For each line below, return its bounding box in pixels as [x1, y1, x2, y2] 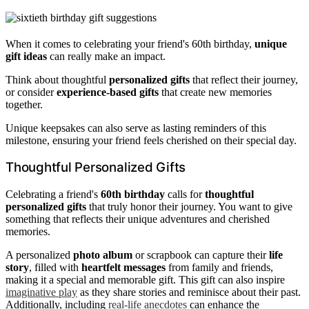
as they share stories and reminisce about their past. [77, 286, 301, 299]
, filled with [29, 261, 81, 274]
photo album [73, 249, 132, 261]
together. [6, 98, 43, 110]
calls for [165, 188, 205, 201]
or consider [6, 86, 57, 98]
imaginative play [6, 286, 77, 299]
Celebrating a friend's [6, 188, 101, 201]
